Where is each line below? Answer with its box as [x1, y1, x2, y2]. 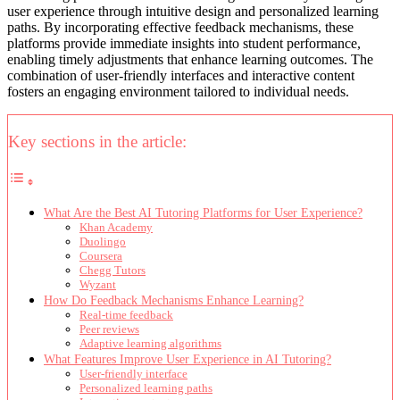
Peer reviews [79, 322, 139, 337]
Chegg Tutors [79, 263, 146, 278]
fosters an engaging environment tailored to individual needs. [7, 83, 349, 99]
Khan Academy [79, 221, 153, 235]
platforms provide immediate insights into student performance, [7, 35, 361, 51]
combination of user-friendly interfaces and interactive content [7, 67, 354, 83]
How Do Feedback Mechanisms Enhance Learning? [44, 293, 304, 308]
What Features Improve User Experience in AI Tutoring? [44, 352, 331, 367]
